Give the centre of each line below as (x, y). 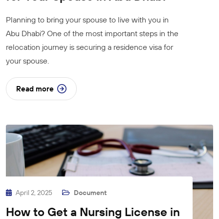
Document (90, 192)
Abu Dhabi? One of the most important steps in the (92, 33)
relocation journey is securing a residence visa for (89, 47)
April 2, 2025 (35, 192)
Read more (35, 88)
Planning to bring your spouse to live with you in (87, 19)
